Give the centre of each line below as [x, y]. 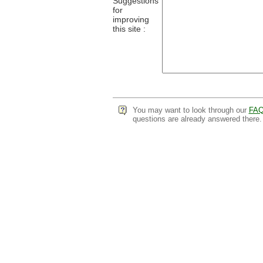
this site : [129, 29]
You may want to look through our [190, 110]
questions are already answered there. [197, 119]
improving [131, 19]
